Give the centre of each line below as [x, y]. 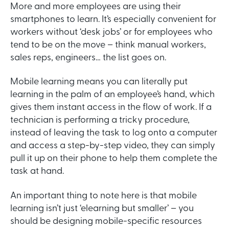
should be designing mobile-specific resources [106, 221]
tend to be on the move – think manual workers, [108, 45]
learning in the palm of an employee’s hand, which [112, 95]
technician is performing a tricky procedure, [100, 121]
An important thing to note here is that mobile [104, 196]
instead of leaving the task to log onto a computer [114, 133]
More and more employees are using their [96, 7]
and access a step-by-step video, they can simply [113, 146]
